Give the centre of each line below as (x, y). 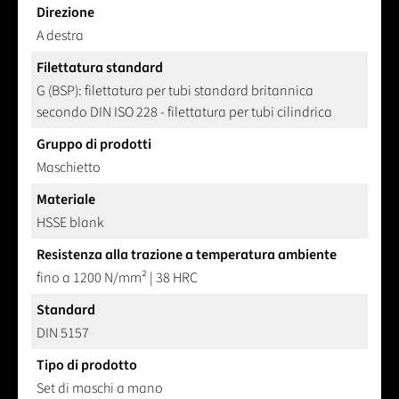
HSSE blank (70, 223)
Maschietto (69, 168)
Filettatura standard (100, 68)
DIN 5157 (63, 334)
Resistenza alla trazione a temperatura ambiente (187, 255)
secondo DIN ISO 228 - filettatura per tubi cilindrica (184, 113)
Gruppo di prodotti (94, 145)
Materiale (66, 200)
